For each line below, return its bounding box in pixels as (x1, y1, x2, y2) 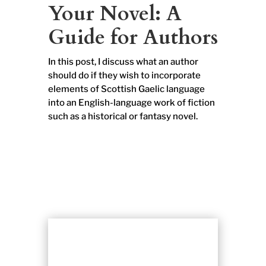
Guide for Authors (47, 24, 218, 52)
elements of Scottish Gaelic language (47, 84, 205, 95)
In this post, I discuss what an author (47, 56, 198, 68)
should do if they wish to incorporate (47, 70, 201, 81)
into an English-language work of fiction (47, 97, 215, 109)
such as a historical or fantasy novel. (47, 111, 198, 122)
